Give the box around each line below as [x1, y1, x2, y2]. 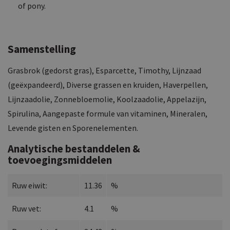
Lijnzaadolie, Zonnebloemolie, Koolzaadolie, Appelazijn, [8, 93, 206, 104]
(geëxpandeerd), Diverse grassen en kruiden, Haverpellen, [8, 79, 208, 90]
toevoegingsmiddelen [8, 152, 112, 167]
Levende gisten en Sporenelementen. [8, 122, 138, 133]
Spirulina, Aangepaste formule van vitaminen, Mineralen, [8, 108, 207, 119]
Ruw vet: [12, 203, 41, 214]
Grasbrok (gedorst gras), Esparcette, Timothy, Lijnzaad [8, 65, 201, 75]
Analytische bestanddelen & [8, 141, 140, 156]
